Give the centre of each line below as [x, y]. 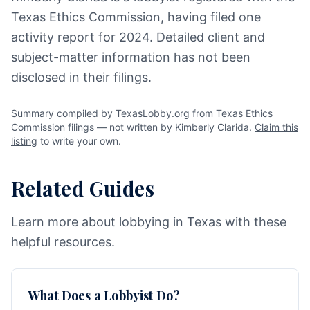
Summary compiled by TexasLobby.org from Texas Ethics [142, 113]
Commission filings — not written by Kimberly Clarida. [133, 127]
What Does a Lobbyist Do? [104, 295]
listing [24, 141]
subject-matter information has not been [131, 57]
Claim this [276, 127]
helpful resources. [63, 242]
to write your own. [79, 141]
